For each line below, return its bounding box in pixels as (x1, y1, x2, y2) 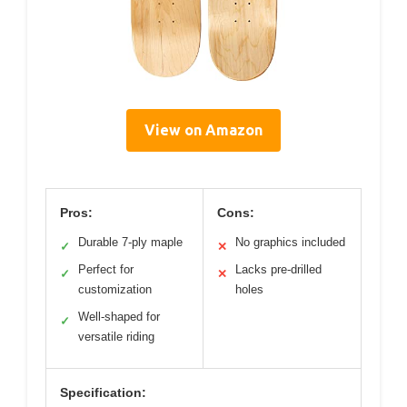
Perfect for (78, 262, 134, 276)
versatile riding (78, 329, 154, 343)
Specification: (60, 384, 146, 400)
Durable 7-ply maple (78, 234, 183, 249)
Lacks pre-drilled (235, 262, 322, 276)
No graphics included (235, 234, 345, 249)
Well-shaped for (78, 309, 160, 323)
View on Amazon (144, 121, 263, 138)
